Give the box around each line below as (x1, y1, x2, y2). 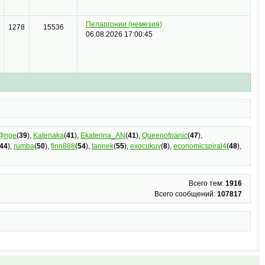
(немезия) (128, 20, 162, 29)
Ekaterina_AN (80, 131, 125, 140)
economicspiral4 (173, 142, 227, 151)
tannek (91, 142, 114, 151)
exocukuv (130, 142, 161, 151)
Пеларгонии (86, 20, 128, 29)
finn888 (50, 142, 75, 151)
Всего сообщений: (154, 190, 218, 199)
